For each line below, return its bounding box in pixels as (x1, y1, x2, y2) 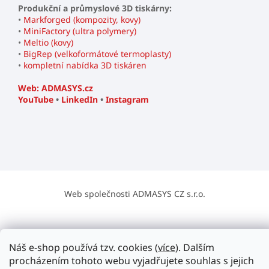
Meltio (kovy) (23, 36, 73, 48)
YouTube (18, 93, 53, 105)
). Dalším (175, 241, 214, 254)
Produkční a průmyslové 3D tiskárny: (18, 2, 172, 14)
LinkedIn (61, 93, 98, 105)
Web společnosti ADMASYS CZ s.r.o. (64, 187, 205, 199)
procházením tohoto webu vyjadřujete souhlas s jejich (9, 254, 254, 267)
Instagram (106, 93, 149, 105)
